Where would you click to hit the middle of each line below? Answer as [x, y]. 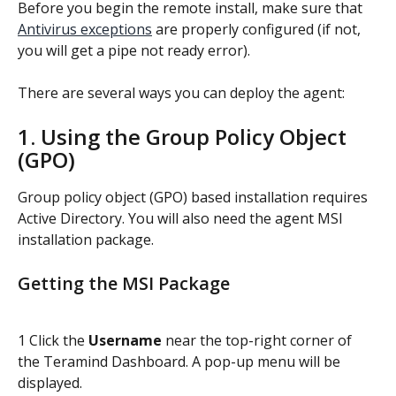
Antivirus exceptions [85, 29]
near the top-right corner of [259, 340]
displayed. [50, 382]
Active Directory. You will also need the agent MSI [182, 219]
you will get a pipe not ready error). [134, 50]
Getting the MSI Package [124, 283]
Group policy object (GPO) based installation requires [194, 198]
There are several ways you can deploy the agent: [181, 93]
